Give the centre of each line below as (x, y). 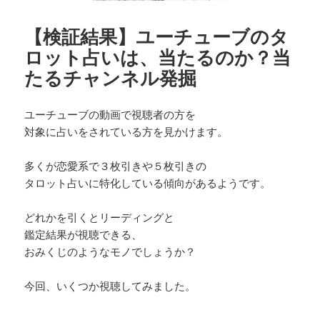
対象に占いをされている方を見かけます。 (126, 131)
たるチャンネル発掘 (111, 77)
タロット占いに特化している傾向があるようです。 (148, 182)
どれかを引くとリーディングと (100, 217)
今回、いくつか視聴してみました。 (110, 285)
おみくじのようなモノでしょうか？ (110, 251)
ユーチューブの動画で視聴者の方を (110, 114)
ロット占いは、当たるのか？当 (158, 57)
